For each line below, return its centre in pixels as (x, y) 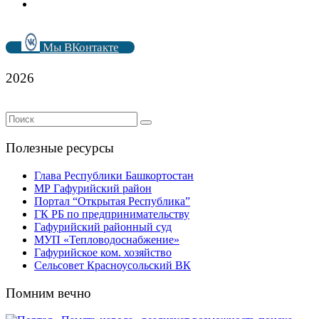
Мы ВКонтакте (79, 47)
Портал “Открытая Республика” (112, 201)
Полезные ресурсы (60, 148)
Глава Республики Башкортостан (114, 175)
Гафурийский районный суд (103, 226)
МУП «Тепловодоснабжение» (107, 239)
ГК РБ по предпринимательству (112, 214)
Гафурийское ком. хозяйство (103, 252)
